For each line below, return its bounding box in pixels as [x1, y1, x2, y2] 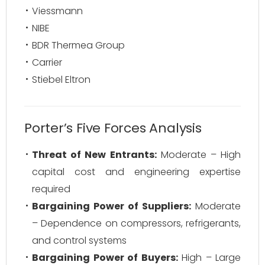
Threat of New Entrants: [32, 148, 157, 161]
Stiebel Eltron [32, 73, 91, 86]
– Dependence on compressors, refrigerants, [32, 216, 241, 230]
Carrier [32, 56, 62, 69]
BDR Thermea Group [32, 38, 125, 52]
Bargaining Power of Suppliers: [32, 199, 191, 213]
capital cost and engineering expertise [32, 165, 241, 179]
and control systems [32, 234, 127, 247]
